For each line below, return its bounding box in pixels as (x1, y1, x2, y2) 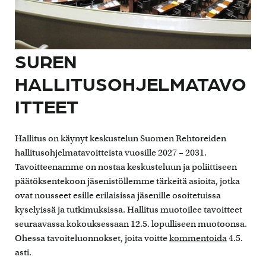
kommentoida (169, 232, 227, 243)
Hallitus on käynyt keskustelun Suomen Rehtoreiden (15, 132, 226, 144)
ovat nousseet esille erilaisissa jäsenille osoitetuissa (15, 189, 221, 201)
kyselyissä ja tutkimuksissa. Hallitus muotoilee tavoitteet (15, 204, 242, 215)
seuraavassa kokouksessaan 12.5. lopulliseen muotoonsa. (15, 218, 247, 229)
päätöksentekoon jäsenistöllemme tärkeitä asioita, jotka (15, 175, 240, 186)
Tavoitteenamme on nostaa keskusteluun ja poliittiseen (15, 161, 237, 172)
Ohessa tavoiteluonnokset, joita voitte (15, 232, 169, 243)
